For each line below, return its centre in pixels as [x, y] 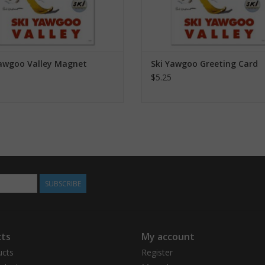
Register [157, 253]
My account [168, 237]
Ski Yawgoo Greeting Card [204, 64]
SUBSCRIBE [63, 184]
